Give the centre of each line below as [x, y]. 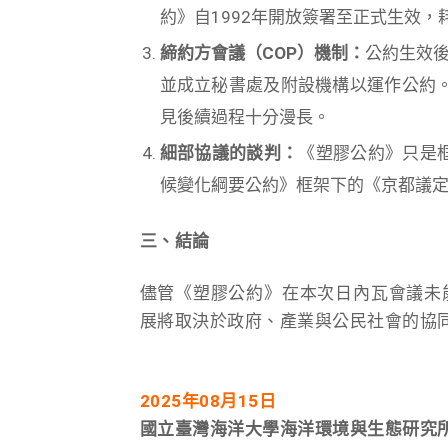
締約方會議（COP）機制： [262, 53]
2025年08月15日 [207, 401]
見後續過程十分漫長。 [244, 117]
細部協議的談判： [229, 153]
